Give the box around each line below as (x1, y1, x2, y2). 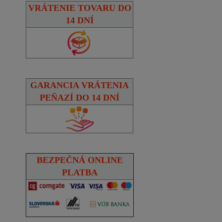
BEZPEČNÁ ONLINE (37, 155, 123, 165)
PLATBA (62, 167, 98, 177)
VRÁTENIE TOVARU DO (28, 2, 131, 13)
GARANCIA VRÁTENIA (30, 80, 129, 90)
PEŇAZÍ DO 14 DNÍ (40, 92, 119, 103)
